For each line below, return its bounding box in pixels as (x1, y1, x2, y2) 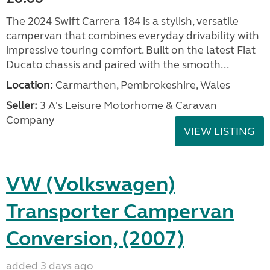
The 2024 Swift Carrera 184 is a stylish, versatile (6, 14, 239, 28)
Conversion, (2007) (6, 226, 184, 251)
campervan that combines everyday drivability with (6, 29, 259, 42)
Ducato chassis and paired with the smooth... (6, 58, 229, 71)
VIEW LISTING (184, 125, 255, 138)
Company (6, 113, 54, 127)
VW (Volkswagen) (6, 172, 175, 197)
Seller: (6, 99, 37, 112)
